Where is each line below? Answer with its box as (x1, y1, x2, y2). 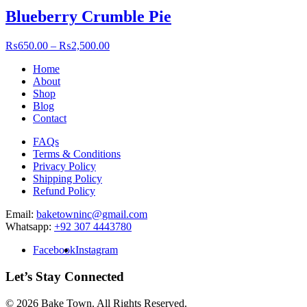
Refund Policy (33, 185, 95, 197)
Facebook (33, 244, 75, 256)
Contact (33, 112, 66, 125)
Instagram (75, 244, 118, 256)
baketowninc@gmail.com (36, 208, 147, 221)
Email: (5, 208, 36, 221)
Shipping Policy (33, 173, 102, 185)
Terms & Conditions (33, 148, 121, 160)
